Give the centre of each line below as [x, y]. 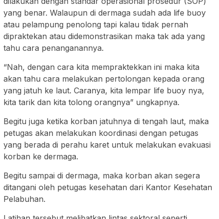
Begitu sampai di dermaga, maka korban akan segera [102, 176]
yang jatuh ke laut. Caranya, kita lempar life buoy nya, [104, 91]
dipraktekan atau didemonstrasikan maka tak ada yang [104, 36]
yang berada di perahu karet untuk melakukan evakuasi [107, 145]
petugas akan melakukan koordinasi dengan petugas [101, 133]
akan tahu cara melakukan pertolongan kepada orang [104, 79]
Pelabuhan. [24, 199]
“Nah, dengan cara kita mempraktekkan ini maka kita [101, 67]
